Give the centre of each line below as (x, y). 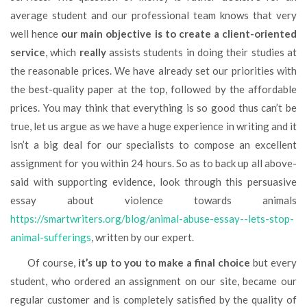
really (93, 52)
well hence (36, 33)
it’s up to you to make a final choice (164, 262)
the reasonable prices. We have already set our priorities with (153, 70)
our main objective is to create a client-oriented (179, 33)
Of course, (57, 262)
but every (273, 262)
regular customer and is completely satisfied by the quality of (153, 299)
